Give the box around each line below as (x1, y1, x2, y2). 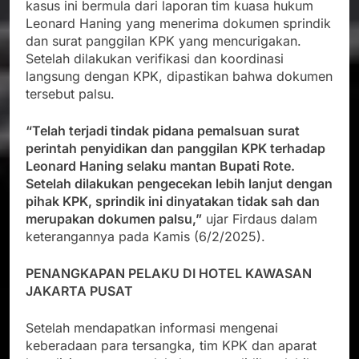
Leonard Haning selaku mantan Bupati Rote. (26, 158, 295, 175)
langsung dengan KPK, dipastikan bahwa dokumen (26, 68, 333, 85)
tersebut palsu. (26, 86, 115, 103)
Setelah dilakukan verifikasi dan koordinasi (26, 50, 284, 67)
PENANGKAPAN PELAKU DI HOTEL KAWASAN (26, 265, 312, 282)
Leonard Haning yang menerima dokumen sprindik (26, 15, 331, 32)
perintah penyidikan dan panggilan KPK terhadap (26, 140, 325, 157)
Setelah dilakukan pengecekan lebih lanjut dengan (26, 175, 333, 192)
